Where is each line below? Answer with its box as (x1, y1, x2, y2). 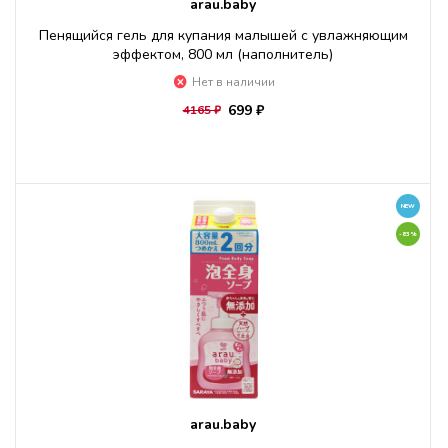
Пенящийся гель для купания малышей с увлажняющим (38, 26, 408, 45)
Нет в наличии (191, 74, 275, 90)
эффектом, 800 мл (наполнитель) (113, 45, 333, 64)
